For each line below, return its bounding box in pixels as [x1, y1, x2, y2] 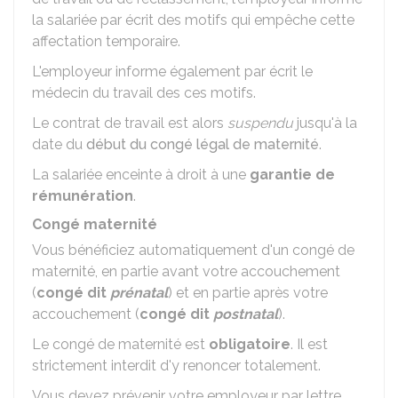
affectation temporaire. [32, 33, 180, 50]
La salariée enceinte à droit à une [32, 166, 250, 183]
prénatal [110, 284, 168, 301]
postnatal [213, 306, 278, 322]
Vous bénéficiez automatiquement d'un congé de [32, 242, 354, 259]
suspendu [227, 115, 293, 131]
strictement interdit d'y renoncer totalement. [32, 357, 321, 374]
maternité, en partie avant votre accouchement [32, 263, 340, 280]
